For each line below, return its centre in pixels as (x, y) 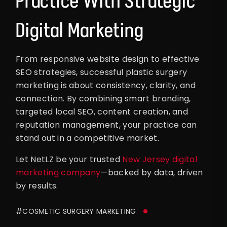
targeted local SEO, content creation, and (102, 112)
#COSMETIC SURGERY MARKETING (76, 212)
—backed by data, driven (152, 173)
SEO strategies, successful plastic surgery (102, 72)
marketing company (58, 173)
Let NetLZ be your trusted (69, 160)
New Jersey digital (160, 160)
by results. (37, 186)
